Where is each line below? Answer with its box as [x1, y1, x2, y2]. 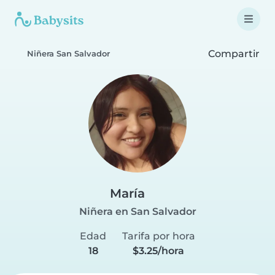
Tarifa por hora [122, 230, 195, 242]
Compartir [206, 47, 260, 60]
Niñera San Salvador [27, 49, 110, 58]
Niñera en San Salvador [79, 206, 196, 217]
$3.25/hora [133, 245, 185, 257]
